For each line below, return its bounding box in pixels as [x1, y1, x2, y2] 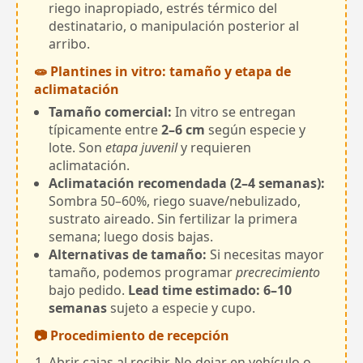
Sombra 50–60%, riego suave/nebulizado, [49, 192, 301, 211]
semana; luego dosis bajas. [49, 228, 213, 246]
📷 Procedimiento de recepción [34, 327, 229, 345]
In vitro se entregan [172, 103, 296, 122]
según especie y [205, 121, 305, 139]
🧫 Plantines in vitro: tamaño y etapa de [34, 62, 291, 81]
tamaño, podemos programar [49, 263, 236, 282]
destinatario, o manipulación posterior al [49, 17, 299, 36]
